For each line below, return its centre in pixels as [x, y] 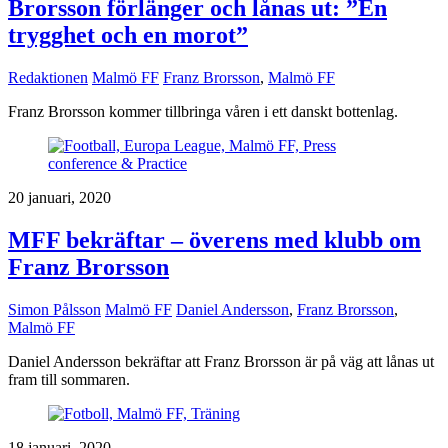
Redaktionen [48, 77]
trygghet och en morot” [128, 35]
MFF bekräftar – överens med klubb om [214, 239]
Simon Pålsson [54, 309]
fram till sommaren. [69, 379]
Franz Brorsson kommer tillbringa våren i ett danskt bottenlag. [203, 111]
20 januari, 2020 [59, 197]
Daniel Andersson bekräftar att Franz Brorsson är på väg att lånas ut [221, 361]
